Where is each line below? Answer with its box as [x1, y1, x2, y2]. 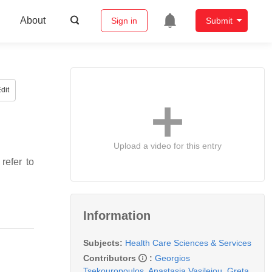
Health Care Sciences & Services [125, 237, 251, 248]
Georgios [155, 253, 190, 263]
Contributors [83, 253, 138, 263]
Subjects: [83, 237, 123, 248]
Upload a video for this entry [114, 140, 222, 151]
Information [83, 208, 151, 222]
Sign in [110, 16, 137, 26]
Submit [205, 16, 233, 26]
